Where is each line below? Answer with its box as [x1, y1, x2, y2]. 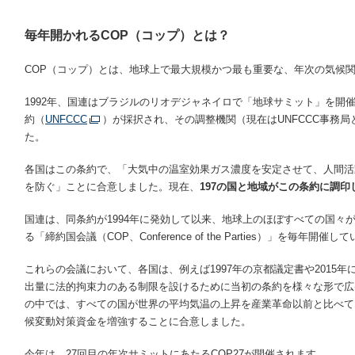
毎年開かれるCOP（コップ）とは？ [25, 29, 230, 43]
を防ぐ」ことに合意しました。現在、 [25, 181, 200, 193]
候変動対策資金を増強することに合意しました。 [25, 315, 251, 328]
